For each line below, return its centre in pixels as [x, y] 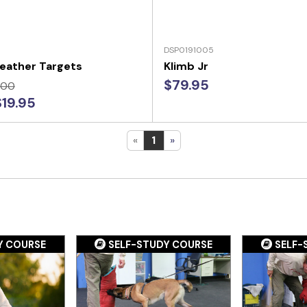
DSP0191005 [188, 50]
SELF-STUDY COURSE [160, 245]
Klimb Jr [186, 66]
